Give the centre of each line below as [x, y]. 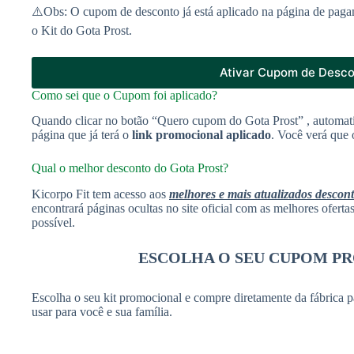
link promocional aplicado [201, 135]
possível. [53, 223]
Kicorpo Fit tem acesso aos [100, 194]
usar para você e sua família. [102, 312]
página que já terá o [82, 135]
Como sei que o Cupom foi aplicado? [124, 95]
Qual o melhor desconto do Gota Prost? [130, 168]
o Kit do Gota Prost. [82, 30]
